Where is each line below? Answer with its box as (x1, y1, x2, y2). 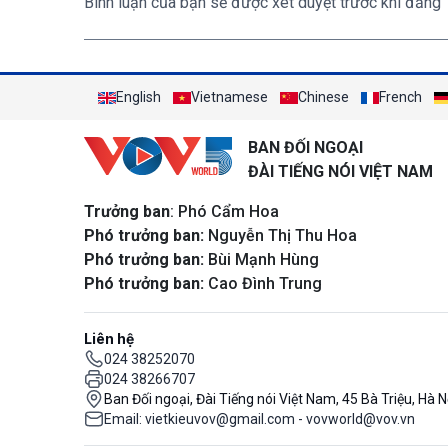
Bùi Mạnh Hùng (204, 250, 319, 269)
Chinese (298, 89, 349, 105)
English (116, 89, 161, 105)
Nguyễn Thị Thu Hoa (204, 226, 357, 245)
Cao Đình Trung (204, 274, 322, 293)
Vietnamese (191, 89, 268, 105)
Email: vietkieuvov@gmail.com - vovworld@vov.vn (104, 411, 415, 427)
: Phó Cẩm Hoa (170, 202, 279, 221)
